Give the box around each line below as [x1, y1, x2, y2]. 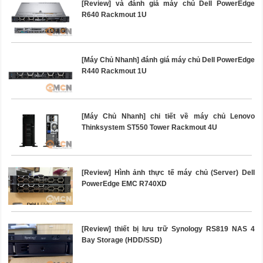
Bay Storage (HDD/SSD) [82, 236, 162, 245]
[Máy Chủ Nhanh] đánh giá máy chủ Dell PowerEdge [82, 56, 255, 65]
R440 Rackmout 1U [82, 67, 147, 76]
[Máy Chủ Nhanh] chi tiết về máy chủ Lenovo [82, 112, 255, 121]
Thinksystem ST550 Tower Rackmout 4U [82, 123, 217, 132]
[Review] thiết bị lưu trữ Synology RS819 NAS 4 [82, 225, 255, 234]
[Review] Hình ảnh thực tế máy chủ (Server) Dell [82, 168, 255, 177]
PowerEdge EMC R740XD [82, 180, 167, 188]
